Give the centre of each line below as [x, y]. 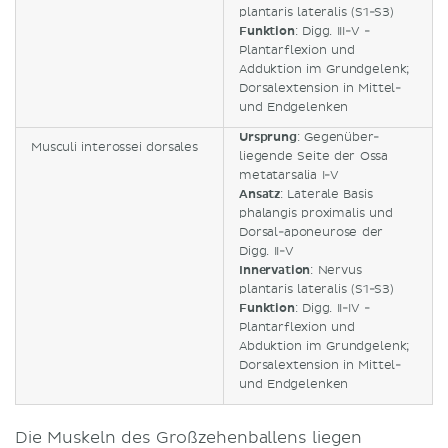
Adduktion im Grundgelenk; [324, 69]
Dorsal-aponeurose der [311, 232]
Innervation [275, 270]
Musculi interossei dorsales [114, 147]
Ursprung [268, 137]
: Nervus [336, 270]
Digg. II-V [266, 251]
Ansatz [260, 194]
